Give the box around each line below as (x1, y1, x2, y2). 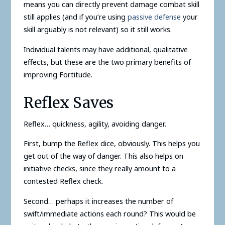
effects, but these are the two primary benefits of (23, 57, 191, 67)
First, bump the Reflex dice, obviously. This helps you (23, 139, 200, 149)
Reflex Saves (23, 93, 114, 113)
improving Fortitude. (23, 69, 92, 79)
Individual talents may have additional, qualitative (23, 44, 188, 54)
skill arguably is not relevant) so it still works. (23, 25, 172, 35)
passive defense (127, 12, 181, 22)
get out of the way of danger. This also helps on (23, 151, 183, 161)
